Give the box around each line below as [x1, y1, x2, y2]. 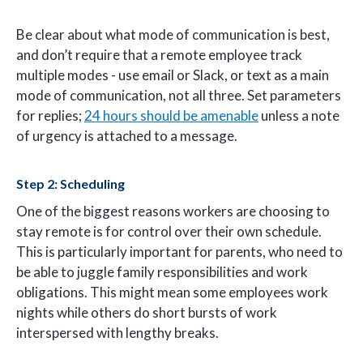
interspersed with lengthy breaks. [16, 324, 219, 342]
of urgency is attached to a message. [16, 126, 237, 144]
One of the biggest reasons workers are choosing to [16, 203, 330, 220]
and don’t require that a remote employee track [16, 45, 302, 63]
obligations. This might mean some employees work [16, 284, 328, 301]
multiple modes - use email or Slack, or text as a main [16, 66, 329, 83]
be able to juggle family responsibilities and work [16, 263, 308, 281]
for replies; [16, 106, 84, 124]
